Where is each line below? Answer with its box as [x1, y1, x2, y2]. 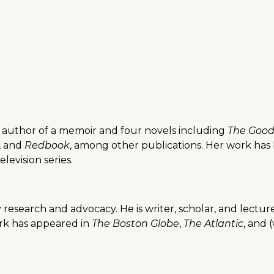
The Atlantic [183, 218, 243, 230]
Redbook [24, 139, 70, 152]
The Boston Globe [92, 218, 179, 230]
